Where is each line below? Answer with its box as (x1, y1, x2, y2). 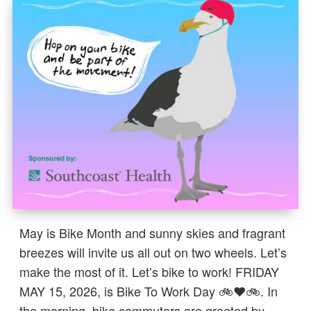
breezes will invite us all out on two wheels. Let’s (19, 243, 287, 262)
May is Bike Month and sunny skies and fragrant (19, 224, 285, 242)
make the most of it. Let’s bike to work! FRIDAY (19, 262, 279, 281)
